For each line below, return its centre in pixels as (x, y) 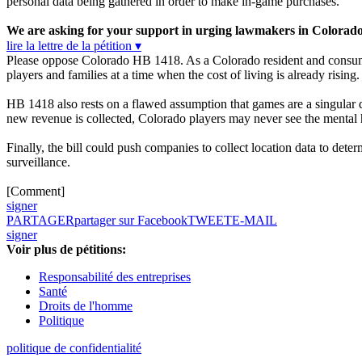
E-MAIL (255, 221)
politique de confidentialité (74, 348)
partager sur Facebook (131, 221)
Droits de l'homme (86, 306)
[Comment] (36, 192)
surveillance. (38, 162)
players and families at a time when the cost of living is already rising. (183, 75)
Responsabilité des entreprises (115, 277)
